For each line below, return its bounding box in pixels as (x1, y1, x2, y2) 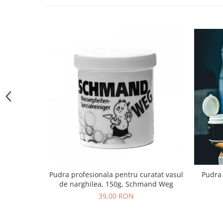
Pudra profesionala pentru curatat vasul (49, 170, 183, 179)
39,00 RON (99, 191, 134, 201)
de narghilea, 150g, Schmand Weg (59, 179, 173, 189)
